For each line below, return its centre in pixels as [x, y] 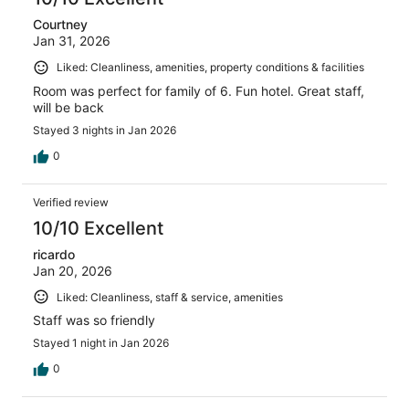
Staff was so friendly [94, 320]
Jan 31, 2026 [72, 41]
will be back [68, 107]
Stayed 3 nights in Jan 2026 [105, 130]
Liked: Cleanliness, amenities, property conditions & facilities [210, 68]
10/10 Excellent [98, 228]
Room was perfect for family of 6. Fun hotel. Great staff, [199, 90]
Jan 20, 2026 [73, 270]
